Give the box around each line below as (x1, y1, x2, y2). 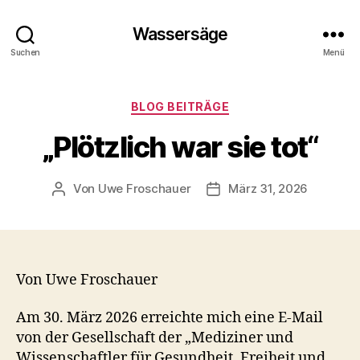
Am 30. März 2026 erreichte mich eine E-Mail (16, 309, 323, 327)
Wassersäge (132, 23, 228, 44)
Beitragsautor (57, 181, 137, 197)
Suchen (10, 47, 41, 57)
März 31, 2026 (228, 180, 309, 196)
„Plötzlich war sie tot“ (41, 129, 319, 165)
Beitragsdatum (212, 181, 299, 197)
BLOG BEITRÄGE (130, 100, 230, 113)
